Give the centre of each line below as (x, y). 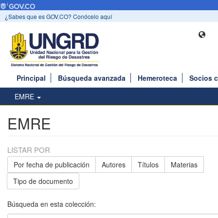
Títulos (148, 165)
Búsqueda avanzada (92, 78)
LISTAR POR (29, 150)
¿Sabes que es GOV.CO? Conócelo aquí (58, 17)
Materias (184, 165)
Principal (31, 78)
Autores (114, 165)
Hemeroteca (157, 78)
